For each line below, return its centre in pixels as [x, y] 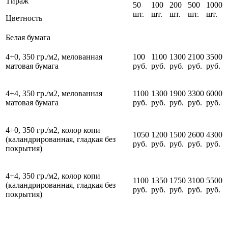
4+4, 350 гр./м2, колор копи [53, 176]
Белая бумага [28, 38]
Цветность [24, 18]
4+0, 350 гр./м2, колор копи [53, 130]
